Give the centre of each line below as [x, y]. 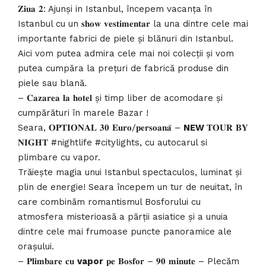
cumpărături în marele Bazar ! [83, 113]
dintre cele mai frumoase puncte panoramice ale [125, 232]
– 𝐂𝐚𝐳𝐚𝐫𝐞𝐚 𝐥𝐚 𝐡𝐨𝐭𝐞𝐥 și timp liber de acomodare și [120, 98]
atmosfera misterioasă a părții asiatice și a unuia [123, 217]
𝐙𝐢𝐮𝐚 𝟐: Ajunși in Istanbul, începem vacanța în [115, 9]
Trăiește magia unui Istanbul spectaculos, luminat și [130, 172]
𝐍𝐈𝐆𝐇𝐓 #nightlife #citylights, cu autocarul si [113, 143]
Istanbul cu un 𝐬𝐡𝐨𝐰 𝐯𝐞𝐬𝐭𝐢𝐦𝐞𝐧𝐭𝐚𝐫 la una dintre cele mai [133, 24]
